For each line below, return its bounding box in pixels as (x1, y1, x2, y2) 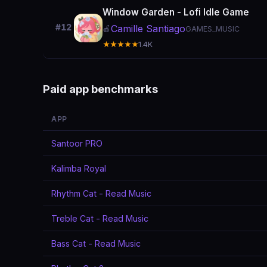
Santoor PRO (51, 138, 103, 148)
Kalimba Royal (51, 163, 106, 173)
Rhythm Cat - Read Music (51, 188, 151, 198)
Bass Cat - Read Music (51, 238, 141, 249)
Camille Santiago (111, 23, 185, 35)
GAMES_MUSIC (185, 24, 240, 33)
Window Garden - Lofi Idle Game (103, 7, 249, 18)
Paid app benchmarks (43, 82, 158, 95)
